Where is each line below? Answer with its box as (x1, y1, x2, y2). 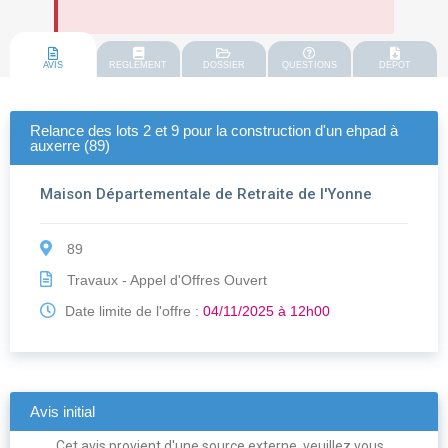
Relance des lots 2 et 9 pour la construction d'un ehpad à (30, 122, 398, 140)
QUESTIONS (282, 60, 338, 71)
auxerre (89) (30, 137, 110, 155)
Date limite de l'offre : (61, 303, 203, 320)
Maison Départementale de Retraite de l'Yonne (40, 185, 372, 204)
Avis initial (30, 403, 95, 421)
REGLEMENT (109, 60, 168, 71)
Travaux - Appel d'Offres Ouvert (63, 272, 267, 289)
